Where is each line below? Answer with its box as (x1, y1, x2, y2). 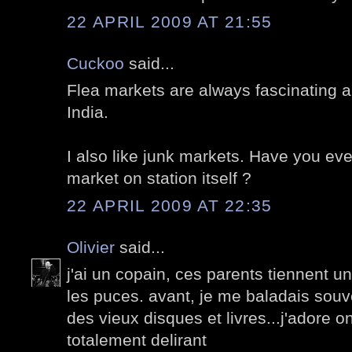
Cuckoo (67, 53, 124, 72)
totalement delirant (67, 331, 207, 350)
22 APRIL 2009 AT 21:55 (67, 12, 273, 31)
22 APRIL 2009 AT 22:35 (67, 196, 273, 214)
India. (67, 103, 108, 122)
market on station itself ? (67, 169, 251, 188)
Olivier (67, 237, 115, 256)
